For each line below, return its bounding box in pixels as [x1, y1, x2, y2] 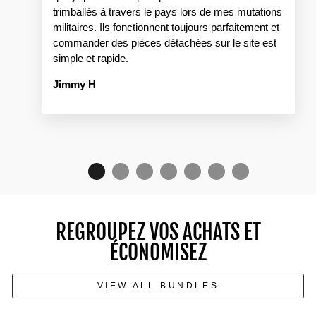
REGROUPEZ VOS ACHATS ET [55, 219, 261, 245]
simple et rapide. [53, 53, 128, 65]
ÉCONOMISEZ [109, 240, 207, 266]
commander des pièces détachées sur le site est [53, 37, 276, 49]
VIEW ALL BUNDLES [97, 281, 219, 291]
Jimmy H [53, 79, 96, 91]
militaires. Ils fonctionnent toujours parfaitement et [53, 22, 279, 34]
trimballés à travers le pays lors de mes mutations [53, 6, 282, 18]
